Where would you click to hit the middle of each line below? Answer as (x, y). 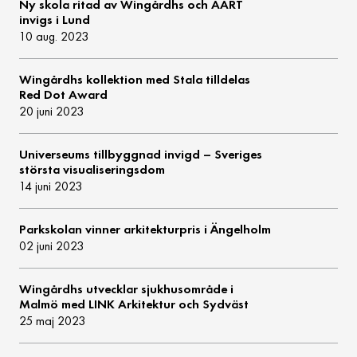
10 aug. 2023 (54, 37)
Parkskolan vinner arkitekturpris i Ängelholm (145, 229)
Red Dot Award (64, 95)
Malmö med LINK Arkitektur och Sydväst (134, 304)
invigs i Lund (55, 20)
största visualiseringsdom (92, 170)
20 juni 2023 (52, 112)
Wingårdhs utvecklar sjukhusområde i (127, 289)
